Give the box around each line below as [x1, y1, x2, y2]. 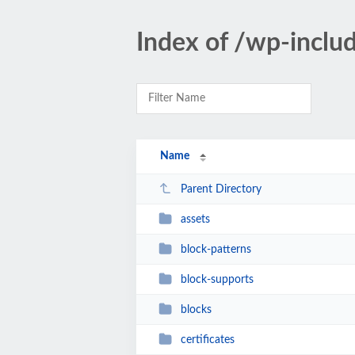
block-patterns [180, 243, 251, 255]
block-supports [180, 273, 254, 285]
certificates [180, 334, 235, 345]
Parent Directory [180, 183, 261, 195]
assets [180, 213, 210, 225]
